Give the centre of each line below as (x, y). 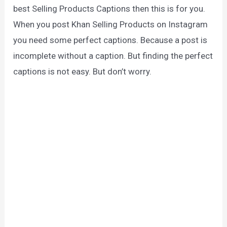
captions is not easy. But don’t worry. (83, 72)
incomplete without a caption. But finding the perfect (113, 56)
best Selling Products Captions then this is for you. (109, 9)
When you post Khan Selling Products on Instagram (111, 25)
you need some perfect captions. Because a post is (110, 40)
